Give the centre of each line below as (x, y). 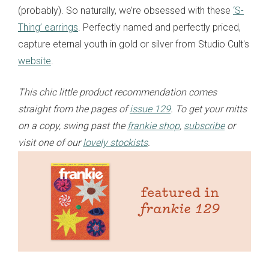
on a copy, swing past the (73, 126)
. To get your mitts (209, 109)
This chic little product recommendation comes (117, 92)
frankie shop (153, 126)
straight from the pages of (74, 109)
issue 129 (150, 109)
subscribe (204, 126)
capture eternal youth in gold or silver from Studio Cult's (134, 44)
